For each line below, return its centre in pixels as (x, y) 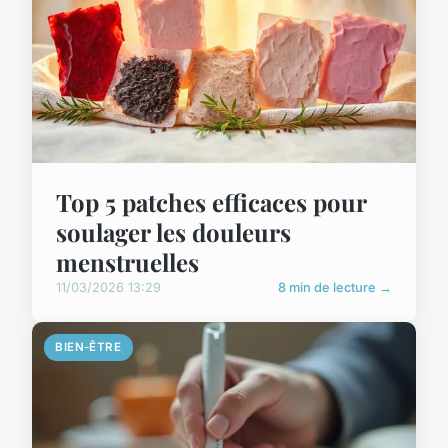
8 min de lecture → (335, 287)
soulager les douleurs (173, 231)
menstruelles (127, 261)
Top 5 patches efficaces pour (211, 201)
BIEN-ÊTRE (88, 346)
